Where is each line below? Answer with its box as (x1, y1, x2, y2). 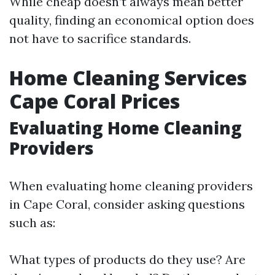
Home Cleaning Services (9, 64, 247, 91)
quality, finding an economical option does (9, 12, 254, 28)
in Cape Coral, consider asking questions (9, 196, 245, 212)
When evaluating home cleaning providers (9, 177, 253, 193)
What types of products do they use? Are (9, 251, 246, 267)
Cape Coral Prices (9, 87, 180, 114)
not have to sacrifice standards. (9, 30, 191, 46)
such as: (9, 214, 55, 230)
